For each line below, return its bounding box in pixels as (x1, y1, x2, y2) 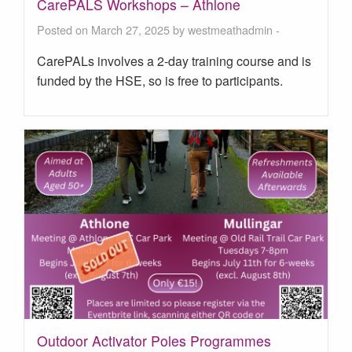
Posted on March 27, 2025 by (37, 20, 188, 38)
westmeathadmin (188, 20, 273, 38)
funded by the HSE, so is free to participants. (37, 71, 283, 90)
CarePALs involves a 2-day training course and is (37, 51, 311, 70)
